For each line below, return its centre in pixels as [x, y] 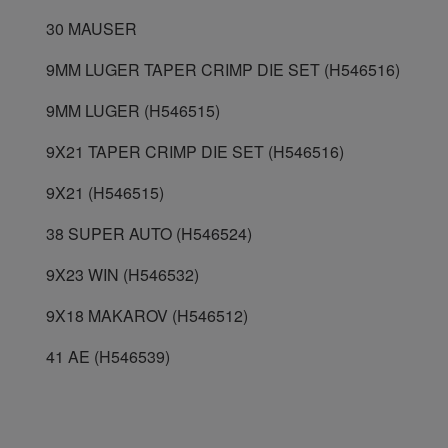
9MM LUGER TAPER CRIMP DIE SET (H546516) [223, 70]
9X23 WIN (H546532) [122, 275]
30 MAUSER [91, 29]
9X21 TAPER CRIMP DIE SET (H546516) [195, 152]
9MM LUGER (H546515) [133, 111]
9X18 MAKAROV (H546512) [147, 316]
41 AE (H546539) [108, 357]
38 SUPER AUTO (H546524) [149, 234]
